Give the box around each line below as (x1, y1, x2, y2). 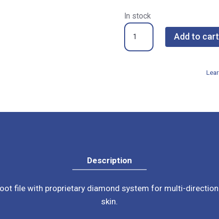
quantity (123, 102, 153, 112)
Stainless (123, 63, 157, 73)
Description (87, 155, 132, 165)
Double (123, 36, 149, 46)
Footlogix (123, 23, 158, 33)
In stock (124, 11, 151, 21)
